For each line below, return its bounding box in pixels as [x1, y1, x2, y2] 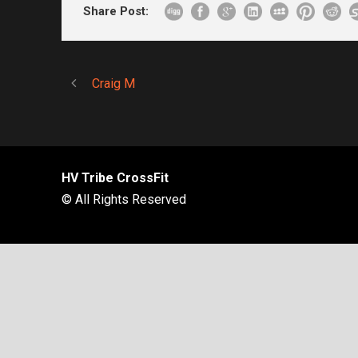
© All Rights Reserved [62, 191, 186, 207]
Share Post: [83, 3, 149, 18]
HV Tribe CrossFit [62, 169, 169, 185]
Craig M [92, 75, 135, 91]
